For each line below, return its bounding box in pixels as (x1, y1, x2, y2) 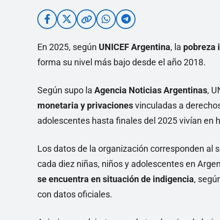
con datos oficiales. (37, 189, 112, 199)
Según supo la (37, 85, 94, 95)
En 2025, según (37, 42, 99, 52)
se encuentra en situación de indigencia (37, 174, 194, 184)
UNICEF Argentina (99, 42, 170, 52)
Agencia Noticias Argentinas (94, 85, 207, 95)
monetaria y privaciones (37, 100, 133, 110)
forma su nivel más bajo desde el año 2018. (37, 57, 206, 67)
